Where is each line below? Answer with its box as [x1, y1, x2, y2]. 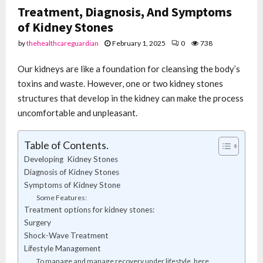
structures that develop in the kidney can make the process [18, 93, 244, 104]
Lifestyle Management [24, 244, 101, 254]
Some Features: [36, 193, 87, 203]
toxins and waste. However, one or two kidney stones [18, 78, 223, 89]
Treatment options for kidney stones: [24, 205, 154, 215]
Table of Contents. [24, 139, 109, 152]
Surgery [24, 218, 51, 228]
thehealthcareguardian [26, 38, 99, 48]
